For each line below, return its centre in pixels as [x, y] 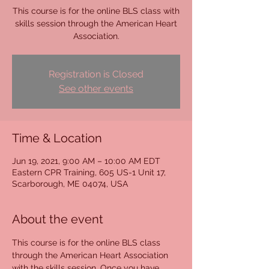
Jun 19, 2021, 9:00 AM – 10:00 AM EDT [86, 161]
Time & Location [57, 138]
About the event [58, 219]
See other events [96, 89]
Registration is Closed [96, 74]
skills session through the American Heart [96, 23]
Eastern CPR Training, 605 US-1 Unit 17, [89, 172]
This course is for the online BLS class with [96, 11]
